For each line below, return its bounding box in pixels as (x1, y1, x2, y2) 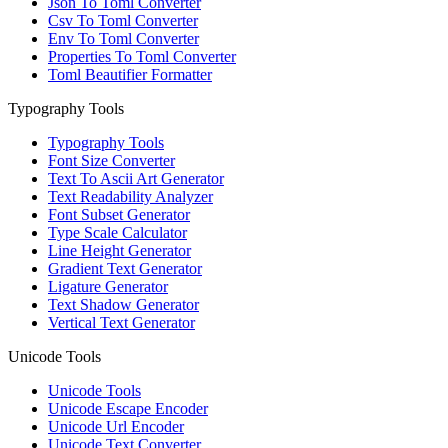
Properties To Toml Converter (48, 48, 236, 66)
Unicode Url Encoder (48, 418, 184, 436)
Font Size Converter (48, 152, 175, 170)
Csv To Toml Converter (48, 12, 198, 30)
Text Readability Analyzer (48, 188, 213, 206)
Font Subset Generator (48, 206, 190, 224)
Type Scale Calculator (48, 224, 187, 242)
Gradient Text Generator (48, 260, 202, 278)
